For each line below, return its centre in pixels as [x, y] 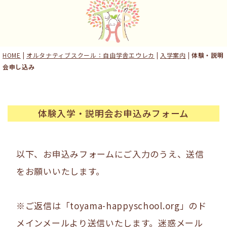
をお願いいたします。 [61, 171]
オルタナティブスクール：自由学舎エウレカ [90, 55]
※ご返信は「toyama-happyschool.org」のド [111, 205]
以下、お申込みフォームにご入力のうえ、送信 [110, 154]
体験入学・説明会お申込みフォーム [113, 113]
